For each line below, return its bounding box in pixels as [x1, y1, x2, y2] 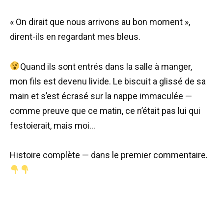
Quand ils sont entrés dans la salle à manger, [20, 61, 192, 72]
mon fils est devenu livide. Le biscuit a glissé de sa [10, 76, 206, 86]
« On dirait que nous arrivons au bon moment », [10, 16, 190, 27]
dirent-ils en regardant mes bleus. [10, 31, 140, 42]
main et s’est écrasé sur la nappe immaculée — [10, 90, 192, 101]
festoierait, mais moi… [10, 120, 95, 131]
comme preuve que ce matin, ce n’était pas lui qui [10, 105, 200, 116]
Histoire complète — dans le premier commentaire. [10, 150, 208, 161]
